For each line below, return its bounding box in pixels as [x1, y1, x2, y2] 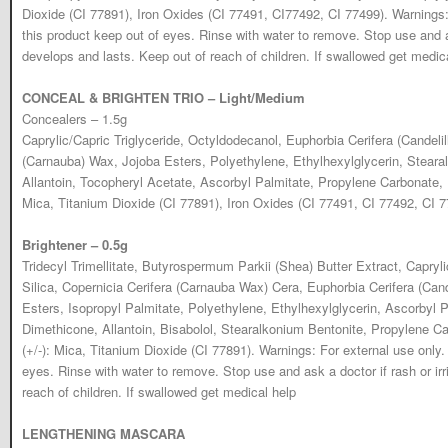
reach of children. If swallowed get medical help [22, 381, 296, 401]
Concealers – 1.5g [22, 108, 127, 128]
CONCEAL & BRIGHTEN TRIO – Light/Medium [22, 87, 305, 107]
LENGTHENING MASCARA [22, 423, 185, 443]
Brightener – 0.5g [22, 234, 128, 254]
